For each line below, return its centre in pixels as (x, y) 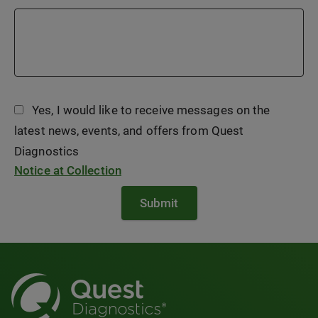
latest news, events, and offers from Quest (129, 131)
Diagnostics (47, 151)
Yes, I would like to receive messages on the (151, 110)
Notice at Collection (68, 170)
